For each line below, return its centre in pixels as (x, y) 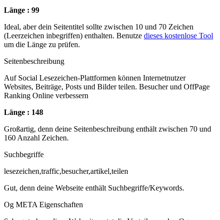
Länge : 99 (22, 10)
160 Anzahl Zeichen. (36, 137)
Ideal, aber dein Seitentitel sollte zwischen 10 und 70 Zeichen (99, 27)
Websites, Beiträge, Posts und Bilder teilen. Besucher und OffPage (107, 86)
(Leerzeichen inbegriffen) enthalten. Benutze (74, 35)
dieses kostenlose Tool (179, 35)
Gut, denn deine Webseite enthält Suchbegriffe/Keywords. (94, 188)
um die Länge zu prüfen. (42, 44)
